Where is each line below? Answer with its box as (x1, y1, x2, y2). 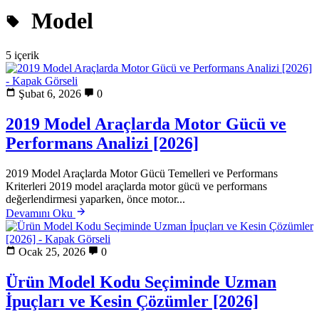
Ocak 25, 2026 (16, 246, 88, 258)
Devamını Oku (6, 207, 75, 220)
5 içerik (6, 49, 39, 62)
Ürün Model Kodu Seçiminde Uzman (6, 273, 276, 292)
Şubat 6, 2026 (16, 88, 84, 100)
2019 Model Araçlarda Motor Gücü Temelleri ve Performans (6, 167, 278, 180)
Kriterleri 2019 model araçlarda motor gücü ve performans (6, 180, 267, 193)
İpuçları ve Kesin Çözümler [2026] (6, 292, 258, 311)
